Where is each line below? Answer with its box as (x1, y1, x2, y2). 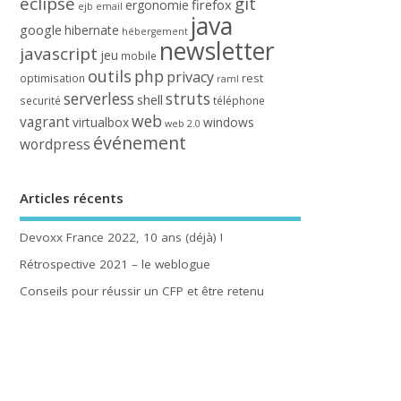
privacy (166, 67, 215, 88)
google (20, 21, 63, 39)
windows (203, 114, 255, 132)
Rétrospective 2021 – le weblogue (20, 255, 211, 272)
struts (166, 88, 211, 110)
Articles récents (20, 189, 124, 208)
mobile (121, 48, 158, 64)
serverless (64, 88, 135, 110)
